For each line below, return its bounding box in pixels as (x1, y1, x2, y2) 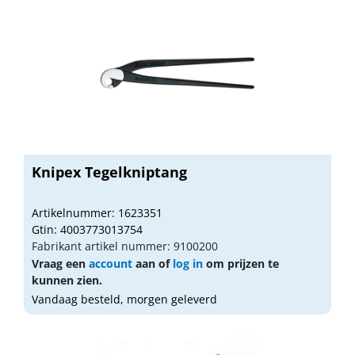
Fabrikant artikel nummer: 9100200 (32, 238, 218, 254)
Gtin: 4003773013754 (32, 221, 143, 237)
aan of (132, 255, 173, 271)
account (89, 255, 132, 271)
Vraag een (32, 255, 89, 271)
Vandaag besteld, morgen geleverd (32, 291, 217, 307)
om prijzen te (203, 255, 279, 271)
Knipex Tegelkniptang (32, 162, 187, 181)
